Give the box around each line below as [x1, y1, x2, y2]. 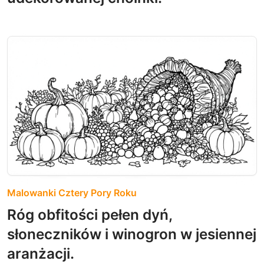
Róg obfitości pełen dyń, [7, 206, 172, 224]
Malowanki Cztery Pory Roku [7, 187, 137, 199]
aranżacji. [7, 245, 74, 263]
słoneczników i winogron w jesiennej [7, 225, 256, 243]
